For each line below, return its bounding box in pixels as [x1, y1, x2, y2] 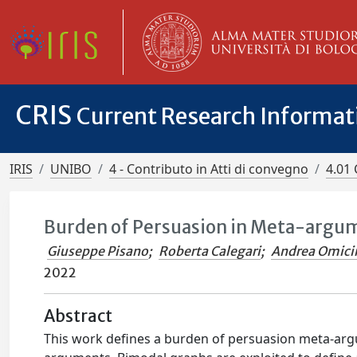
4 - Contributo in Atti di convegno [109, 160, 308, 178]
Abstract [44, 306, 113, 327]
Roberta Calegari [159, 243, 261, 259]
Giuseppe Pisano [47, 243, 149, 259]
